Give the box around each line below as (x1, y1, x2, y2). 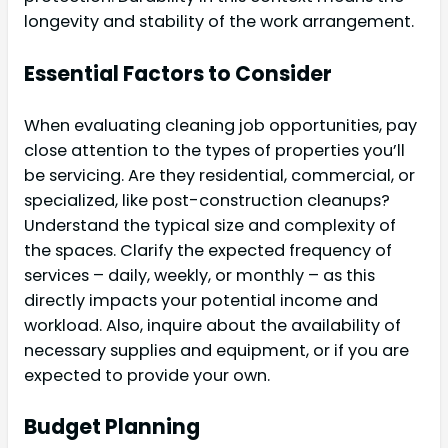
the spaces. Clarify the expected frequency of (24, 239, 392, 262)
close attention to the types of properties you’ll (24, 139, 405, 162)
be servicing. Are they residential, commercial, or (24, 164, 415, 187)
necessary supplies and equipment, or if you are (24, 339, 409, 362)
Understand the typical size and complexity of (24, 214, 396, 237)
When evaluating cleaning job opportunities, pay (24, 114, 417, 137)
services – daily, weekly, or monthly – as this (24, 264, 375, 287)
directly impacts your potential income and (24, 289, 378, 312)
